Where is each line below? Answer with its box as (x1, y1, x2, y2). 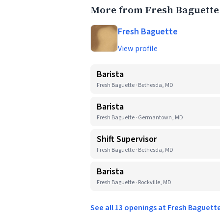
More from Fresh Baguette (90, 3, 219, 17)
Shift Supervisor (97, 133, 157, 145)
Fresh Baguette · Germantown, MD (97, 113, 183, 122)
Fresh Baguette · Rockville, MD (97, 178, 171, 187)
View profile (118, 43, 158, 54)
